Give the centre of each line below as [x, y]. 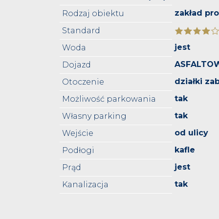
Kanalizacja [85, 185]
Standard [81, 31]
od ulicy [191, 133]
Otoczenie [83, 82]
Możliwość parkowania [109, 99]
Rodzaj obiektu [93, 14]
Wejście [78, 133]
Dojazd [77, 65]
